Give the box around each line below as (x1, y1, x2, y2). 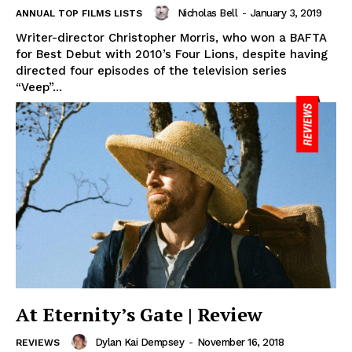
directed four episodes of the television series (16, 64, 287, 79)
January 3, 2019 (250, 6, 321, 19)
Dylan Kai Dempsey (94, 335, 184, 348)
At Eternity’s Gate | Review (16, 302, 262, 328)
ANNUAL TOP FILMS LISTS (16, 8, 142, 20)
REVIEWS (16, 337, 60, 349)
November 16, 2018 (196, 335, 284, 348)
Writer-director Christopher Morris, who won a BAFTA (16, 31, 327, 46)
